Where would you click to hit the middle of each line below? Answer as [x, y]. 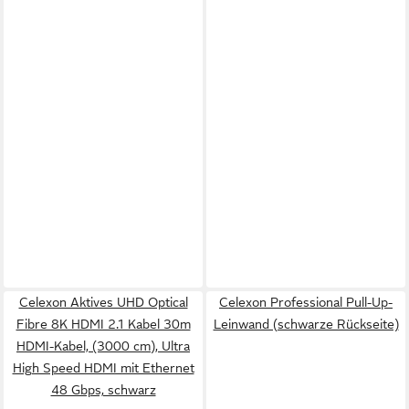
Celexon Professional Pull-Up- [306, 302]
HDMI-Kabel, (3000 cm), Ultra [103, 346]
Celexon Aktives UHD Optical [103, 302]
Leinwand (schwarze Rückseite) [306, 324]
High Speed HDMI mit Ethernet [103, 368]
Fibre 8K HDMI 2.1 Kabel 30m [103, 324]
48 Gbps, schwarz [103, 390]
